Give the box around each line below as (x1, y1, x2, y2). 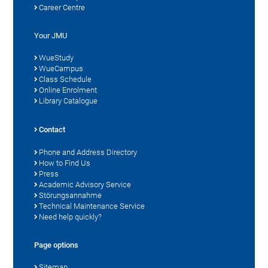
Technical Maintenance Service (39, 201, 145, 211)
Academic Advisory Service (39, 179, 132, 189)
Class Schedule (39, 74, 92, 84)
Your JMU (34, 31, 68, 40)
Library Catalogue (39, 96, 98, 105)
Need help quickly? (39, 212, 102, 221)
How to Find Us (39, 158, 91, 167)
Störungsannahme (39, 190, 102, 200)
